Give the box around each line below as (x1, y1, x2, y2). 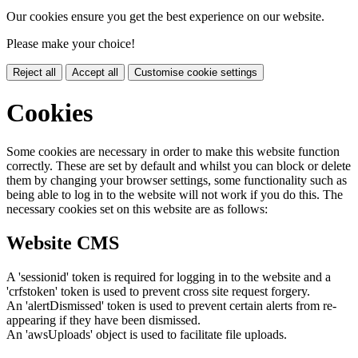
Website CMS (6, 233, 119, 254)
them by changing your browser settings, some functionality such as (6, 173, 347, 188)
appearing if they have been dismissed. (6, 313, 201, 328)
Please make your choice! (6, 37, 135, 51)
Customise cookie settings (134, 66, 257, 79)
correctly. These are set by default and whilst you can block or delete (6, 159, 351, 173)
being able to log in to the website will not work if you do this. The (6, 188, 343, 202)
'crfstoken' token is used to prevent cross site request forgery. (6, 284, 310, 299)
